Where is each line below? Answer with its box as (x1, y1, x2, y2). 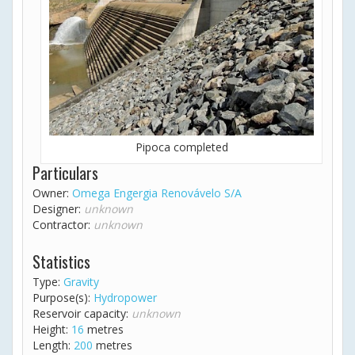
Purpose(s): (32, 289, 94, 305)
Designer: (32, 200, 84, 216)
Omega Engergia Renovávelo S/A (72, 185, 242, 200)
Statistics (32, 249, 90, 273)
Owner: (32, 185, 72, 200)
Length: (32, 337, 74, 353)
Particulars (32, 160, 98, 185)
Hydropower (94, 289, 157, 305)
